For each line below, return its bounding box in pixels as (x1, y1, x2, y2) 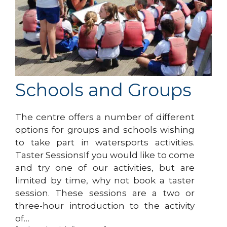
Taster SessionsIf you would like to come (15, 149, 195, 160)
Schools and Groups (15, 79, 192, 101)
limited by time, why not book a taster (15, 175, 195, 185)
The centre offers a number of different (15, 111, 195, 122)
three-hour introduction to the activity (15, 200, 195, 211)
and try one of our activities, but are (15, 162, 195, 173)
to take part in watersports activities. (15, 137, 195, 147)
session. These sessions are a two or (15, 187, 195, 198)
